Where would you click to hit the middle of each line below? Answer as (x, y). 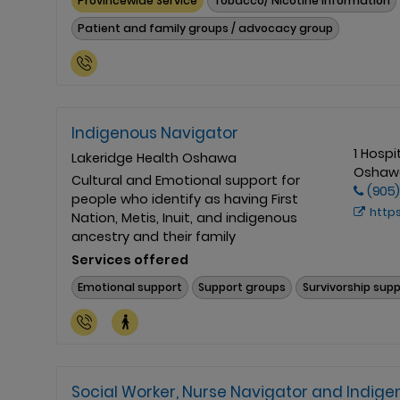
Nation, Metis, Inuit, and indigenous (184, 217)
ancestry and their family (154, 236)
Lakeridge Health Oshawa (154, 158)
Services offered (130, 259)
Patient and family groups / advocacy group (206, 28)
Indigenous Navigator (155, 133)
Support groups (242, 287)
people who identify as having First (185, 199)
